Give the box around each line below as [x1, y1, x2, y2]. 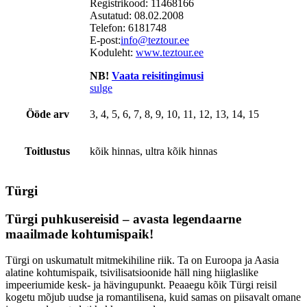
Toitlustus [25, 145, 70, 158]
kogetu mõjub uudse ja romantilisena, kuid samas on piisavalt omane [5, 291, 301, 304]
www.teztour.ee [136, 47, 204, 59]
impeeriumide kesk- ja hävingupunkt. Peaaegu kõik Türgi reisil [5, 279, 277, 291]
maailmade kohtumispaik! [5, 226, 153, 241]
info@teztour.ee [121, 34, 189, 47]
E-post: [90, 34, 121, 47]
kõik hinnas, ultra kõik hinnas [90, 145, 217, 158]
